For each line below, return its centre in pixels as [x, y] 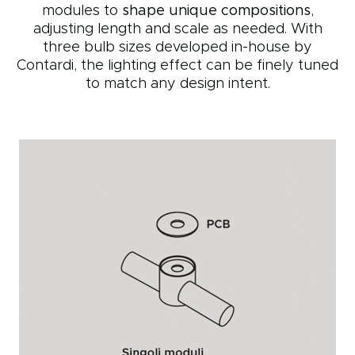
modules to [80, 11]
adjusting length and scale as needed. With [177, 29]
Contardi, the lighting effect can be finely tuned [177, 65]
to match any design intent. [177, 84]
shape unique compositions [214, 11]
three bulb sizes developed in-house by [177, 47]
